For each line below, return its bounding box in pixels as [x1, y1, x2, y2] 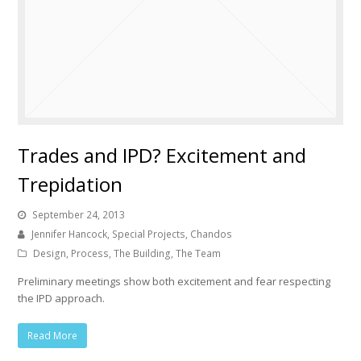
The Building [114, 247, 172, 261]
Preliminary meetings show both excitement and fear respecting [18, 274, 331, 289]
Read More [27, 329, 78, 343]
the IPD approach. [18, 291, 106, 306]
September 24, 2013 [32, 208, 126, 222]
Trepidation [18, 171, 123, 198]
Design [33, 247, 67, 261]
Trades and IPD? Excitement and [18, 142, 307, 169]
